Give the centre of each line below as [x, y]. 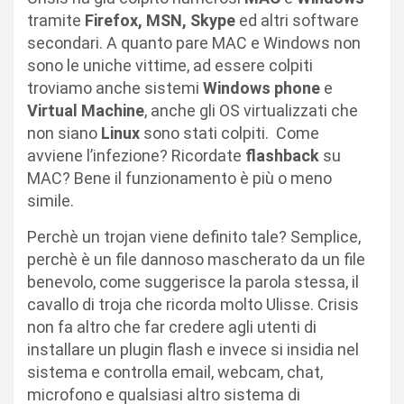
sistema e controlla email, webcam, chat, [175, 372]
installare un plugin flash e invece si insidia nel [193, 349]
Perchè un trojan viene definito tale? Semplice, [194, 236]
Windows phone [262, 87]
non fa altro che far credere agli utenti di [172, 326]
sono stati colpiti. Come [230, 133]
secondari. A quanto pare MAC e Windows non [194, 42]
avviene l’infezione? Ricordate [136, 155]
